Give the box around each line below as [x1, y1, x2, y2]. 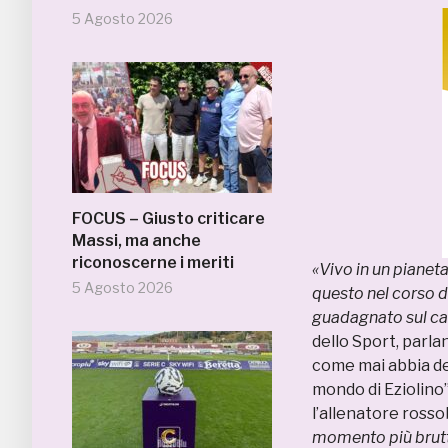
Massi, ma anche [72, 231, 201, 250]
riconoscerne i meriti [72, 253, 234, 272]
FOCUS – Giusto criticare [72, 209, 265, 228]
